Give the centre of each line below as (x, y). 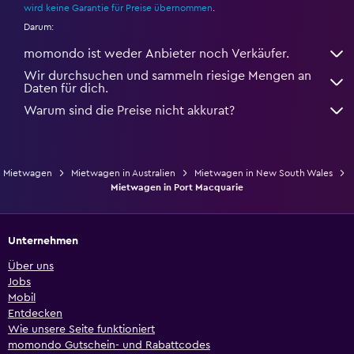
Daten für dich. (66, 89)
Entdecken (35, 314)
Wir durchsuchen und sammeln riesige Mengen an (168, 76)
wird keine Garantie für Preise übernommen (118, 8)
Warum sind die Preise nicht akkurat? (129, 111)
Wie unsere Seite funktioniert (81, 330)
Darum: (39, 27)
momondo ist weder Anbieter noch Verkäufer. (156, 54)
